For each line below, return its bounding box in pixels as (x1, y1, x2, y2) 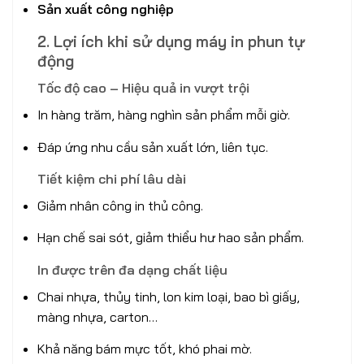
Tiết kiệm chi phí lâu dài (37, 170, 186, 187)
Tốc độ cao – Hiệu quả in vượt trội (37, 80, 249, 97)
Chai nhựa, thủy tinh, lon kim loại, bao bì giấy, (37, 288, 300, 305)
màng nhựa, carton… (37, 308, 158, 325)
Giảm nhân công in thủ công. (37, 197, 203, 214)
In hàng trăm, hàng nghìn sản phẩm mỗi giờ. (37, 106, 290, 123)
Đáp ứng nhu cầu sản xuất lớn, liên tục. (37, 138, 268, 155)
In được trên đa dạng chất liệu (37, 261, 227, 278)
